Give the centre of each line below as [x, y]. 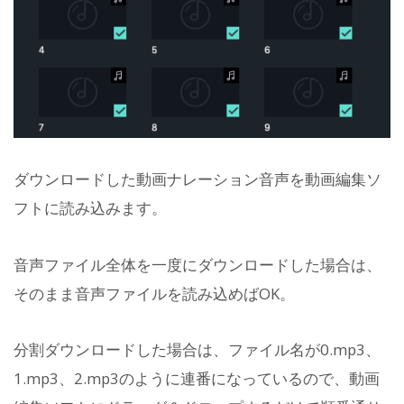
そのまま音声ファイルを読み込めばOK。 [154, 293]
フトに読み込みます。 [90, 208]
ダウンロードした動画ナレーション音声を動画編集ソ [197, 179]
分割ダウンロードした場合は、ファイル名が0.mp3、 [197, 349]
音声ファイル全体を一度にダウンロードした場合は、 [197, 264]
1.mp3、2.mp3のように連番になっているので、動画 [197, 378]
